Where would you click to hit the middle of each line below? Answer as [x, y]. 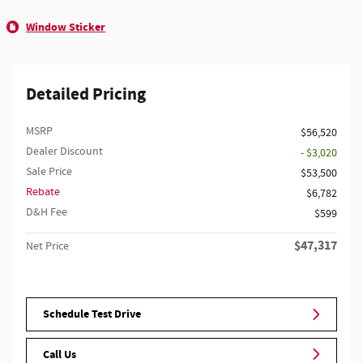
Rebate [43, 192]
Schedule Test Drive [92, 314]
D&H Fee [47, 212]
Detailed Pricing [86, 95]
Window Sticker [66, 27]
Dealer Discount [64, 152]
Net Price [47, 246]
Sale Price [49, 172]
